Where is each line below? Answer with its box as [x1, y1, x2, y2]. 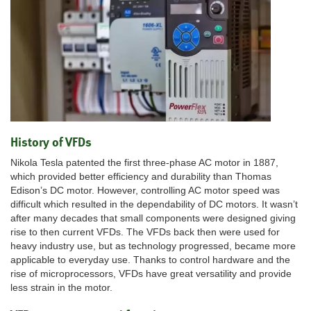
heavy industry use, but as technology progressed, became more [10, 240, 296, 252]
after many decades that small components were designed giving [10, 212, 296, 224]
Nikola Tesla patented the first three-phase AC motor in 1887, [10, 157, 278, 169]
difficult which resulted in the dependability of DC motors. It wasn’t [10, 199, 298, 210]
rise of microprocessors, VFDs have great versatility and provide [10, 268, 292, 280]
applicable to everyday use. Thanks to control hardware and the [10, 254, 290, 266]
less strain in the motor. [10, 282, 112, 294]
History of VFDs [10, 135, 92, 150]
